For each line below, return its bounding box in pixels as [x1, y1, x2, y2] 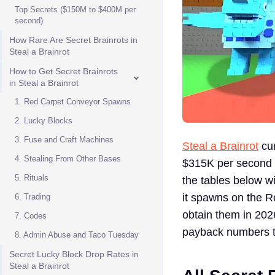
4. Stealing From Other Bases [15, 154, 121, 163]
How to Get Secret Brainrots [9, 66, 118, 76]
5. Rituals [15, 173, 48, 182]
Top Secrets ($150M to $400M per [15, 5, 136, 14]
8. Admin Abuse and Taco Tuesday [15, 230, 139, 239]
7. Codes [15, 211, 47, 220]
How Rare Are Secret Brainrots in [9, 35, 137, 45]
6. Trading [15, 192, 50, 201]
